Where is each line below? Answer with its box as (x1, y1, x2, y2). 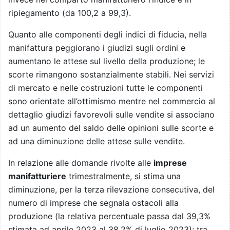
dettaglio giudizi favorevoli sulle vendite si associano (8, 109, 215, 120)
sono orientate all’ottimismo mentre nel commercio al (8, 96, 215, 107)
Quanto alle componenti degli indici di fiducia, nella (8, 29, 207, 40)
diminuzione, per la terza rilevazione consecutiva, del (8, 184, 215, 195)
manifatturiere (8, 171, 66, 182)
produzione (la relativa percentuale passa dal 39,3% (8, 211, 210, 222)
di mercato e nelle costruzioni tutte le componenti (8, 83, 203, 93)
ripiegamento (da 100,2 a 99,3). (8, 8, 131, 18)
